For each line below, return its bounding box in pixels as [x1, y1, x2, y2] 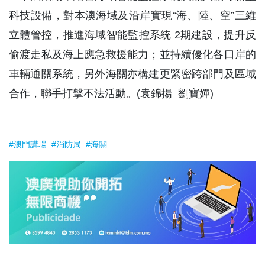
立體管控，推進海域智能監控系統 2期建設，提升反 [9, 29, 256, 41]
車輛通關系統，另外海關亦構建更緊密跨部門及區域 [9, 68, 256, 80]
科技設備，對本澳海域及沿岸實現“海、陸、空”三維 [9, 9, 256, 21]
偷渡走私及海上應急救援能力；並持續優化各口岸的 [9, 49, 256, 60]
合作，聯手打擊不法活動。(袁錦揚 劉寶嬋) [9, 88, 214, 99]
